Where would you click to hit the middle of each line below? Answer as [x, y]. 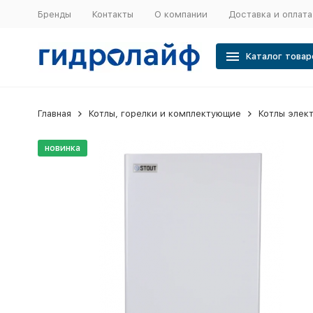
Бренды [54, 14]
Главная [54, 114]
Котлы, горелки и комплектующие [165, 114]
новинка [62, 148]
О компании [181, 14]
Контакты [112, 14]
